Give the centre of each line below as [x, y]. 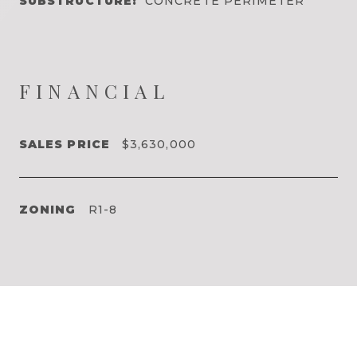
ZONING [48, 209]
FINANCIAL [94, 90]
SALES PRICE [65, 144]
